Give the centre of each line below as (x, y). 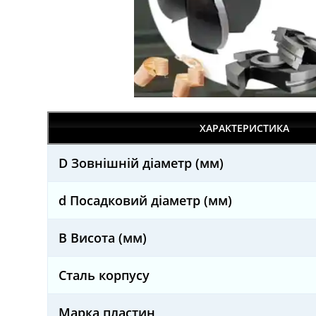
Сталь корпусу (104, 275)
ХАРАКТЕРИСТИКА (245, 128)
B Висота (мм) (103, 237)
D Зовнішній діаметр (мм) (141, 163)
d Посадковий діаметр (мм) (146, 200)
